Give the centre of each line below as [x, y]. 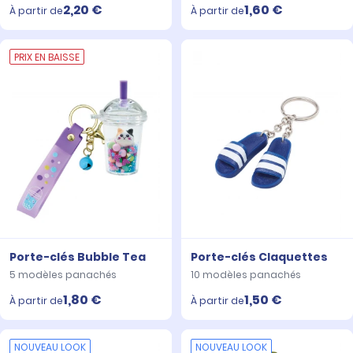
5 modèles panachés [63, 275]
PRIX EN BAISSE [47, 57]
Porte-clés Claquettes [259, 257]
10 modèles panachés [246, 275]
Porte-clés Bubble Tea [78, 257]
